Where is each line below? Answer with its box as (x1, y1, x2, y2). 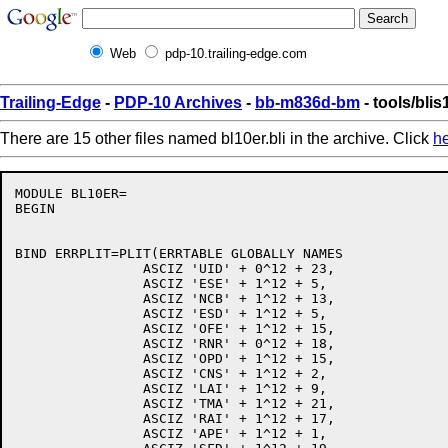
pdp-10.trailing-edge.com (165, 46, 307, 61)
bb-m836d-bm (255, 94, 360, 111)
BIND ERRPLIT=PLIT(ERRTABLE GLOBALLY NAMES (15, 246, 343, 261)
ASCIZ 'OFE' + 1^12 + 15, (15, 321, 143, 336)
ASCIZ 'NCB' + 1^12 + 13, (15, 291, 143, 306)
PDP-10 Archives (114, 94, 242, 111)
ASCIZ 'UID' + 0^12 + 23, (15, 261, 143, 276)
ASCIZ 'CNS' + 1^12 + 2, (15, 366, 143, 381)
